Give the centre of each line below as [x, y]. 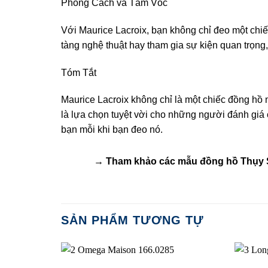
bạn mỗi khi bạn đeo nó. [112, 130]
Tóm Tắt [79, 72]
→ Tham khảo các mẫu [147, 162]
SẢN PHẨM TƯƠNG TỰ [133, 220]
